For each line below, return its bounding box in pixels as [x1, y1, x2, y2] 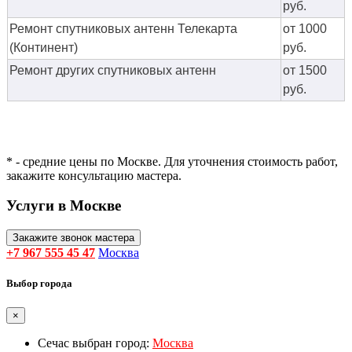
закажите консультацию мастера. [6, 168, 181, 182]
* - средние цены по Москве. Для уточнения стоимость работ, [6, 154, 338, 168]
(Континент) [9, 40, 81, 54]
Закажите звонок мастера [13, 232, 134, 244]
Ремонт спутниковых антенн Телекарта [9, 21, 237, 35]
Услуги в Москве [6, 197, 121, 214]
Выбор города [6, 277, 72, 290]
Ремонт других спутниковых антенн [9, 63, 216, 77]
